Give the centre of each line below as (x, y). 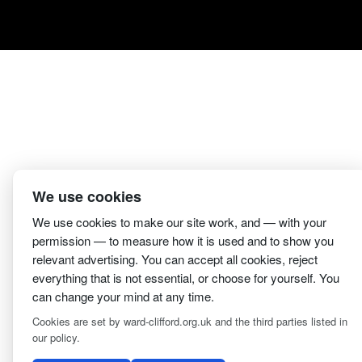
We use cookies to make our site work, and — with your (179, 222)
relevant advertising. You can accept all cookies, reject (175, 259)
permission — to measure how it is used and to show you (183, 240)
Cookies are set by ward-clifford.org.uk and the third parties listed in (190, 321)
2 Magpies (290, 293)
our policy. (56, 337)
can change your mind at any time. (123, 296)
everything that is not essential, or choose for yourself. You (186, 278)
